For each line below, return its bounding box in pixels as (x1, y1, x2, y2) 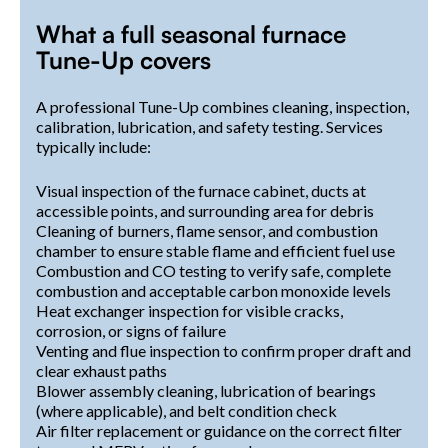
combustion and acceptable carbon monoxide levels (36, 280, 391, 300)
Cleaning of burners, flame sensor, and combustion (36, 220, 378, 240)
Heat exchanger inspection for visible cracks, (36, 300, 343, 320)
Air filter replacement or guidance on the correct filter (36, 420, 402, 440)
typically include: (36, 136, 151, 156)
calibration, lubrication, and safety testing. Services (36, 116, 383, 136)
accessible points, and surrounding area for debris (36, 200, 374, 220)
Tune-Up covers (36, 44, 211, 75)
